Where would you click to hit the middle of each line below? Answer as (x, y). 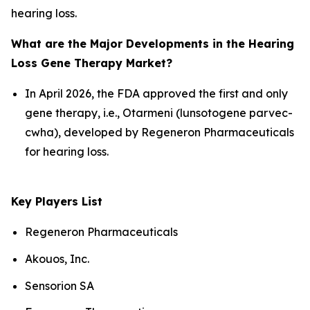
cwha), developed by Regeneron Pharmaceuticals (159, 133)
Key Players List (57, 202)
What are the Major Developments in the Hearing (153, 44)
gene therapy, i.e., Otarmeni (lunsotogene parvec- (159, 113)
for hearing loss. (67, 152)
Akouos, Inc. (57, 258)
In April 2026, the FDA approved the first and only (156, 94)
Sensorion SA (60, 285)
